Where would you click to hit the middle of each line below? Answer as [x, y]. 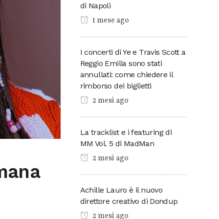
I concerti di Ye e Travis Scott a [133, 52]
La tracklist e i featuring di [126, 132]
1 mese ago [110, 20]
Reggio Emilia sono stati [121, 63]
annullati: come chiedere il [126, 74]
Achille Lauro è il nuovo [121, 190]
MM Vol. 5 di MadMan [117, 143]
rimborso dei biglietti [116, 86]
